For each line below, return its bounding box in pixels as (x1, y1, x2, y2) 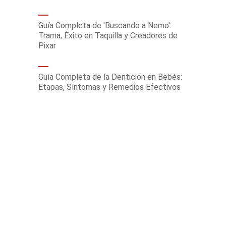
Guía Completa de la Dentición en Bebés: (38, 72, 182, 82)
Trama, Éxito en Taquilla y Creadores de (38, 31, 178, 40)
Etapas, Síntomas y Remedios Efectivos (38, 82, 181, 92)
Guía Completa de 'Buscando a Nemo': (38, 21, 172, 30)
